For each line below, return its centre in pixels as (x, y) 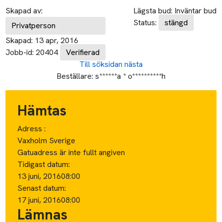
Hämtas (42, 110)
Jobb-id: (20, 52)
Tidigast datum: (44, 164)
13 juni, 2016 (39, 176)
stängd (176, 22)
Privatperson (34, 25)
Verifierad (83, 52)
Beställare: (75, 76)
